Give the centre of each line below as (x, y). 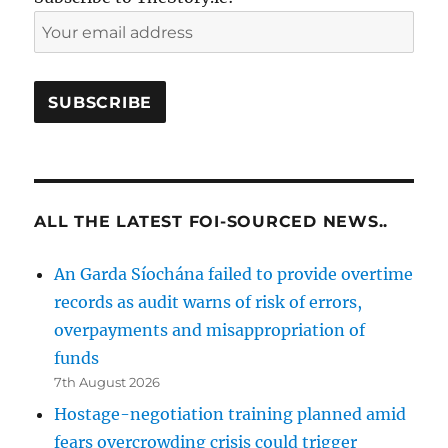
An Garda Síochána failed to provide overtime (234, 274)
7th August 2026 (107, 382)
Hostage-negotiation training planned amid (230, 414)
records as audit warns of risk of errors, (208, 302)
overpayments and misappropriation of (210, 330)
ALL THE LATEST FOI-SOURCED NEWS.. (211, 222)
